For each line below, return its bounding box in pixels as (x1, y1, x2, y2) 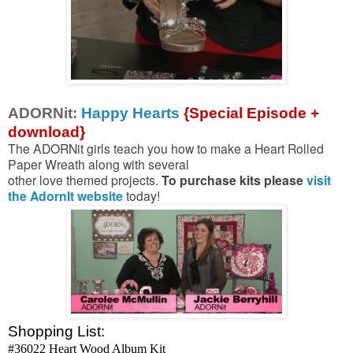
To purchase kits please (162, 170, 307, 189)
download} (8, 123, 85, 140)
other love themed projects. (8, 170, 162, 188)
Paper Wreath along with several (8, 154, 192, 173)
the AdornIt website (8, 186, 123, 205)
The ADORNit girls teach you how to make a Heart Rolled (8, 139, 324, 157)
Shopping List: (8, 322, 105, 340)
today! (123, 186, 160, 204)
